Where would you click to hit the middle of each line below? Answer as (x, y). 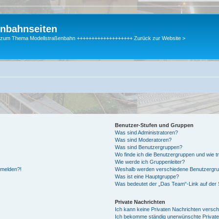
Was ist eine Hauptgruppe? (147, 176)
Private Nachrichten (140, 202)
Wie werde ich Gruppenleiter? (150, 162)
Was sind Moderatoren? (143, 140)
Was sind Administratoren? (147, 132)
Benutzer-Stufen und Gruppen (154, 125)
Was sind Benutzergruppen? (149, 147)
